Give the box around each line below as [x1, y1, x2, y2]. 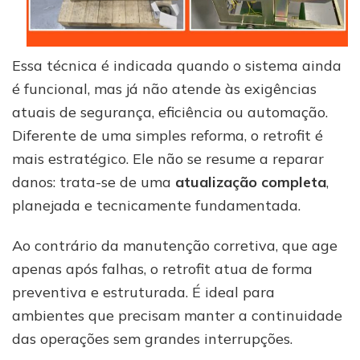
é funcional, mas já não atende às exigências [12, 79, 317, 98]
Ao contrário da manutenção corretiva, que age [12, 235, 337, 255]
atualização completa [175, 172, 326, 191]
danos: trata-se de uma [12, 172, 175, 191]
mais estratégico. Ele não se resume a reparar [12, 149, 324, 168]
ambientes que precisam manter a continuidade [12, 305, 342, 325]
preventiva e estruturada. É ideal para [12, 282, 275, 301]
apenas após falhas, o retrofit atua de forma [12, 259, 313, 278]
